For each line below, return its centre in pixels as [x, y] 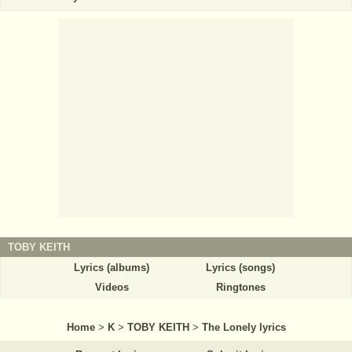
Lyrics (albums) [112, 267]
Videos [112, 287]
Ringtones [240, 287]
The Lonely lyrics [244, 327]
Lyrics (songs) [240, 267]
